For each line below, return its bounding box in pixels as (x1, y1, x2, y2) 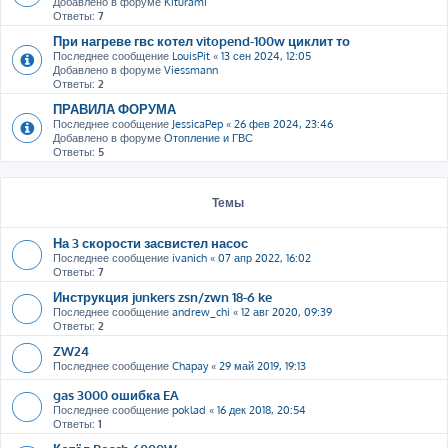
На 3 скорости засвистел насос (53, 234, 248, 251)
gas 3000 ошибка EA (53, 386, 179, 403)
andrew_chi (172, 305, 230, 319)
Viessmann (164, 63, 218, 77)
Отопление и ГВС (164, 131, 253, 145)
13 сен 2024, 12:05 (221, 49, 311, 63)
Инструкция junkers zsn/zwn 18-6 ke (53, 288, 272, 305)
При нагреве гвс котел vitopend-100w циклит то (53, 32, 350, 49)
